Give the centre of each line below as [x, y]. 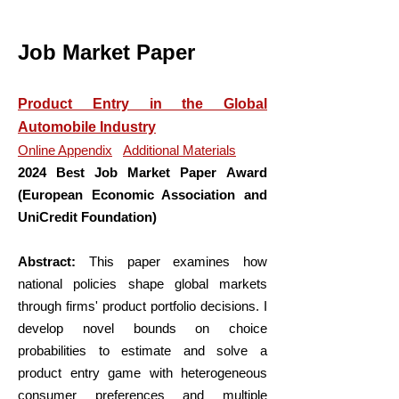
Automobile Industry [87, 127]
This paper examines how [178, 261]
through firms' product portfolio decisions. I [142, 306]
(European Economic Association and [142, 195]
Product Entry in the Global [142, 104]
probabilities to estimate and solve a [142, 350]
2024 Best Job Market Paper [117, 172]
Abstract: [53, 261]
